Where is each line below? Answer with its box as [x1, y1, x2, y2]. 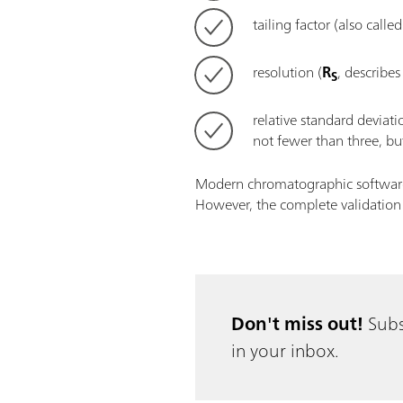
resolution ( [253, 59, 323, 85]
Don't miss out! [231, 308, 369, 340]
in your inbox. [231, 335, 340, 367]
